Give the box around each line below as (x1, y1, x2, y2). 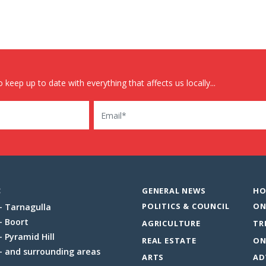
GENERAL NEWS (142, 185, 206, 197)
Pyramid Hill (4, 231, 55, 243)
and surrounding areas (4, 246, 100, 258)
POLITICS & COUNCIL (142, 200, 230, 211)
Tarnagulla (4, 201, 51, 213)
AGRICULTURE (142, 217, 201, 229)
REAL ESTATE (142, 235, 197, 246)
